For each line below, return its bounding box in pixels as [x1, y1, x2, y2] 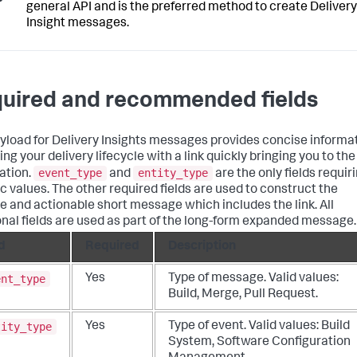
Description [168, 241, 236, 254]
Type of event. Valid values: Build [168, 320, 350, 334]
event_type [38, 167, 102, 180]
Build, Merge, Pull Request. [168, 288, 318, 302]
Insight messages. [26, 18, 129, 31]
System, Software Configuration [168, 336, 351, 350]
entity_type [138, 167, 208, 180]
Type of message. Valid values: [168, 273, 339, 286]
